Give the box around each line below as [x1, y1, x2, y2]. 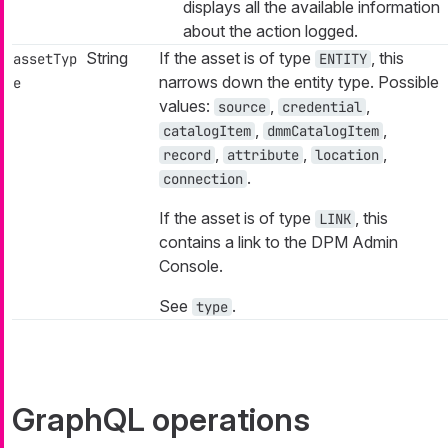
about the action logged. [183, 21, 358, 42]
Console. [159, 256, 223, 277]
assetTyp [13, 50, 77, 69]
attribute [227, 146, 299, 165]
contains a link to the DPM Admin [159, 232, 398, 253]
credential [282, 98, 362, 117]
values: [159, 96, 214, 117]
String [86, 48, 128, 69]
